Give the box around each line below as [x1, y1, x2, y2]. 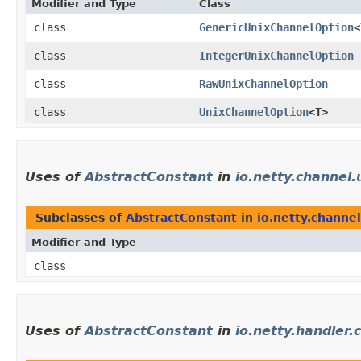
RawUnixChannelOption [199, 77, 328, 91]
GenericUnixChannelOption [199, 21, 354, 35]
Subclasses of [35, 211, 126, 225]
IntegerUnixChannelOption [199, 49, 354, 63]
